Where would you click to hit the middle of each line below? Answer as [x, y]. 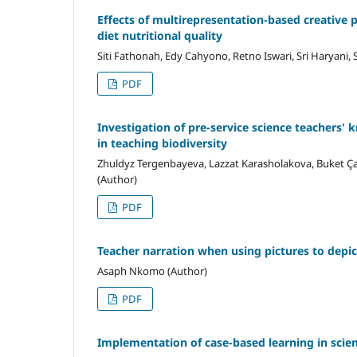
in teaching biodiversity [162, 143]
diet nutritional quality [160, 35]
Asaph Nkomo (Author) [152, 271]
